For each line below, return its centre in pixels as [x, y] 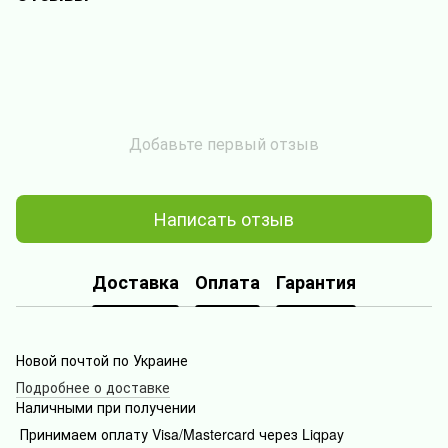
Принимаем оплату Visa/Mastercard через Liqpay [180, 433]
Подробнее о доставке [93, 386]
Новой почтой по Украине [106, 359]
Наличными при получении [106, 406]
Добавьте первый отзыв [224, 143]
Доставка [135, 282]
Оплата [227, 282]
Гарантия [316, 282]
